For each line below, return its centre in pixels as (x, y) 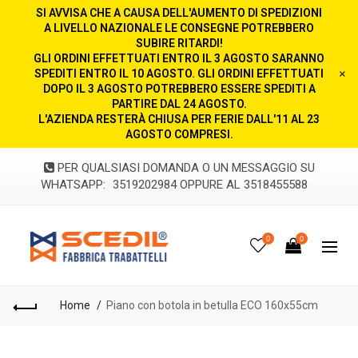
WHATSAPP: (75, 185)
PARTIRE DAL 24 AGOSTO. (179, 104)
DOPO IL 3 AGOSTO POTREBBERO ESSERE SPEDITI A (179, 89)
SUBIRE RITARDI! (179, 43)
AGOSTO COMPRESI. (179, 134)
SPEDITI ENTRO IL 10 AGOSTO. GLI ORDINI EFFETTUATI (179, 74)
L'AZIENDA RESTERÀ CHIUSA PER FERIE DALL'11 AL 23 (179, 119)
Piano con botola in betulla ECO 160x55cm (212, 305)
